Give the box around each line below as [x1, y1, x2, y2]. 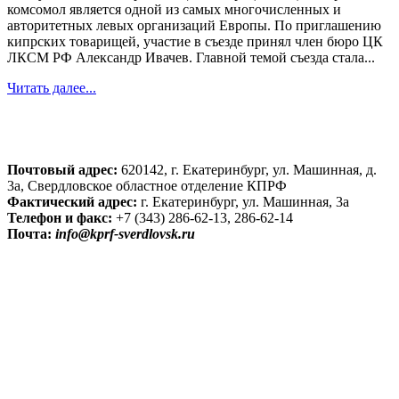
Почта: [7, 226, 52, 242]
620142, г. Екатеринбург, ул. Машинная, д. [118, 162, 377, 178]
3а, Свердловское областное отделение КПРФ [7, 178, 287, 194]
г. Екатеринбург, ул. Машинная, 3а [137, 194, 349, 210]
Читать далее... [7, 80, 96, 96]
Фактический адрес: [7, 194, 137, 210]
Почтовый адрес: [7, 162, 118, 178]
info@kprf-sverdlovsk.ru [55, 226, 195, 242]
